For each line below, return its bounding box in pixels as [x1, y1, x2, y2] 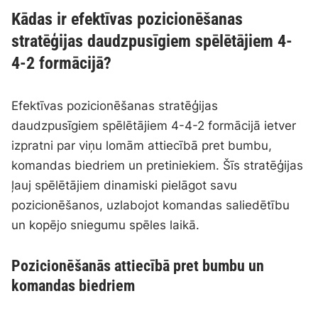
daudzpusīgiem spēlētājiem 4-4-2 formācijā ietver [11, 118, 297, 133]
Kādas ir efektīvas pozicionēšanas [11, 9, 243, 29]
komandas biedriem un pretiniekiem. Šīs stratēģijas [11, 158, 304, 172]
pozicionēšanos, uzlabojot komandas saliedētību [11, 197, 290, 212]
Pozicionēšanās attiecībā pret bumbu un [11, 256, 265, 275]
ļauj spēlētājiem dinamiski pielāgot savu [11, 177, 238, 192]
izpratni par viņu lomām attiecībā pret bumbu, [11, 138, 273, 153]
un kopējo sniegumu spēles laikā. [11, 217, 200, 232]
